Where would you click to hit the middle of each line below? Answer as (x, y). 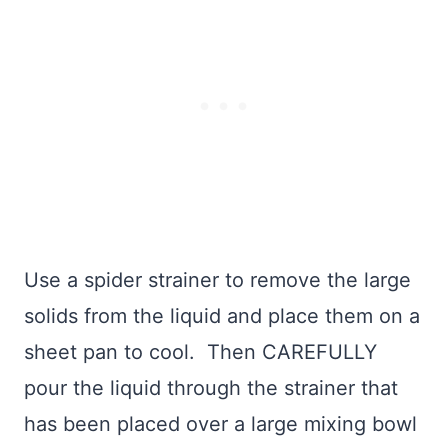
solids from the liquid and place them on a (222, 316)
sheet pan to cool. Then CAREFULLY (200, 352)
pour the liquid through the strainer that (211, 388)
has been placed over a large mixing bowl (220, 424)
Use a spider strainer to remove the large (217, 280)
